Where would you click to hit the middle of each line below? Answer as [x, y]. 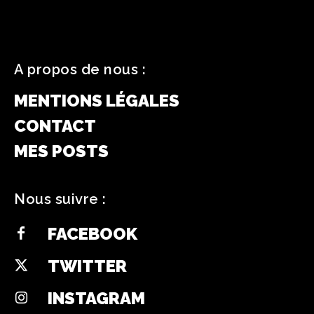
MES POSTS [61, 151]
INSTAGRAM [96, 298]
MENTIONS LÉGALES [97, 101]
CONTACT [55, 126]
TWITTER [87, 266]
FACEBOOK [93, 233]
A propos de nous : [80, 70]
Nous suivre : [60, 199]
